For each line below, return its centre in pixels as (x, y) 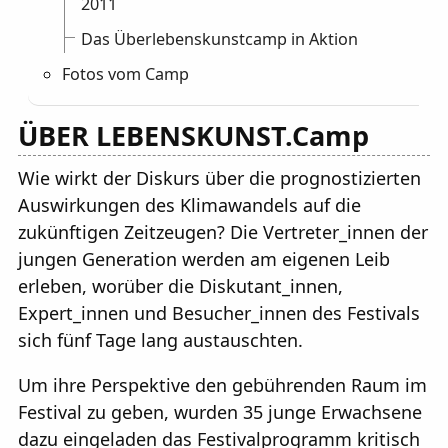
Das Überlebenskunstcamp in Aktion (220, 38)
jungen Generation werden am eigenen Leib (204, 259)
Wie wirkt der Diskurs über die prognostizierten (219, 178)
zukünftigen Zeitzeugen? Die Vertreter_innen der (223, 232)
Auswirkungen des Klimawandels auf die (189, 205)
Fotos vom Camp (126, 73)
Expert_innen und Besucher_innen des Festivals (219, 313)
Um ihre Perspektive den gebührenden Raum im (222, 385)
